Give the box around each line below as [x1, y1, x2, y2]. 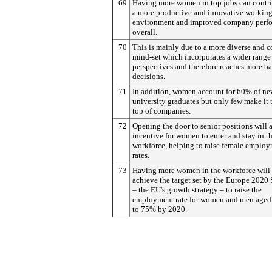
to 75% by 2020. [132, 205, 187, 214]
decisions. [132, 72, 165, 81]
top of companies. [132, 106, 191, 115]
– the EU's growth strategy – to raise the [132, 185, 262, 194]
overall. [132, 27, 157, 36]
